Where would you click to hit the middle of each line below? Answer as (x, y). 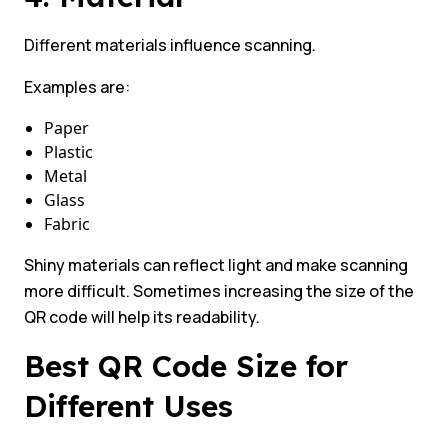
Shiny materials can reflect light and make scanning (216, 265)
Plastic (68, 152)
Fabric (67, 224)
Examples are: (77, 87)
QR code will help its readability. (142, 317)
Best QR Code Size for (186, 366)
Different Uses (133, 406)
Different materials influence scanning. (170, 45)
